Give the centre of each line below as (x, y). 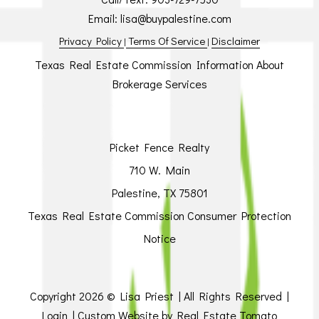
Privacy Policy (91, 41)
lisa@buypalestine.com (176, 18)
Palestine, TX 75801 (159, 193)
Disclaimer (236, 41)
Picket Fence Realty (159, 147)
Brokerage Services (159, 84)
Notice (159, 238)
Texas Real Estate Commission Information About (159, 64)
